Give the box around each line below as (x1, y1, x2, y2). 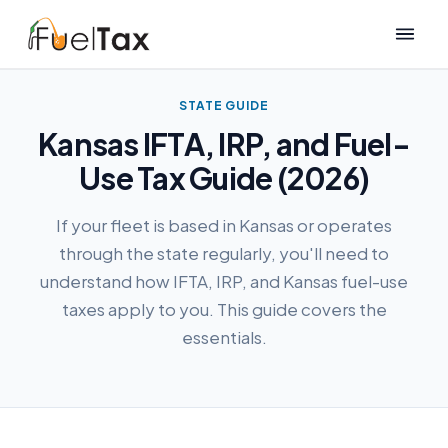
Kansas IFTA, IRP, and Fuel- (38, 125, 410, 163)
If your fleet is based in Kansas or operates (56, 214, 392, 236)
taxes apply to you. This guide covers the (61, 298, 387, 320)
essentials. (181, 326, 267, 348)
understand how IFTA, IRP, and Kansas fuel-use (40, 270, 408, 292)
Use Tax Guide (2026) (79, 159, 369, 197)
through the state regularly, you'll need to (59, 242, 389, 264)
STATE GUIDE (178, 98, 270, 113)
